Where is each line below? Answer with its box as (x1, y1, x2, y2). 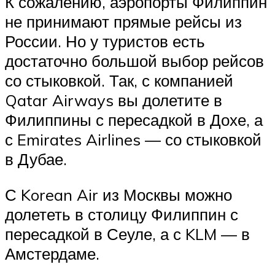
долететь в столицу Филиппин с (5, 204, 238, 224)
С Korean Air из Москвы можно (5, 184, 232, 204)
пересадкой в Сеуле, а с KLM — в (5, 223, 250, 244)
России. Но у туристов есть (5, 31, 205, 52)
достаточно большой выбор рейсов (5, 51, 264, 71)
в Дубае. (5, 149, 67, 169)
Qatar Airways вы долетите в (5, 90, 222, 110)
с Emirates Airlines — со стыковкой (5, 130, 261, 150)
